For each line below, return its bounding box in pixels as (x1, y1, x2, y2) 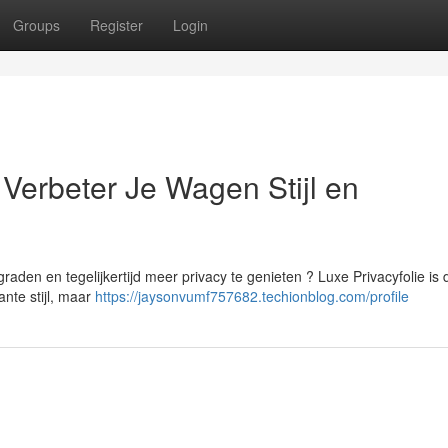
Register (90, 15, 143, 35)
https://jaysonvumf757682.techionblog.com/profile (95, 286, 409, 306)
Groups (13, 15, 60, 35)
